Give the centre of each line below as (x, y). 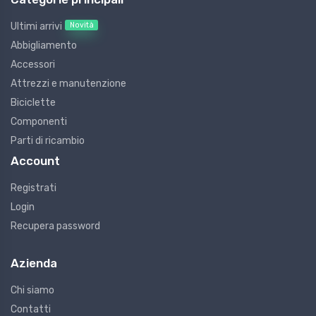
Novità (81, 25)
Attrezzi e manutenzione (68, 84)
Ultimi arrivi (36, 27)
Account (35, 161)
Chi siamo (32, 291)
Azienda (34, 263)
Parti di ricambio (48, 141)
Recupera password (55, 226)
